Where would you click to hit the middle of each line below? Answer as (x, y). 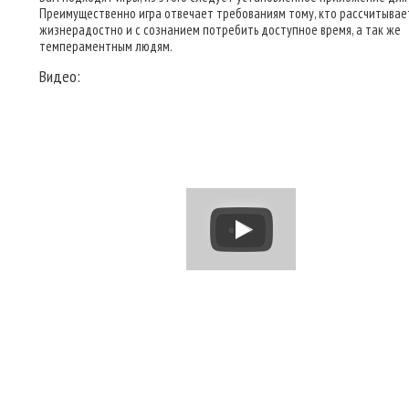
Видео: (60, 76)
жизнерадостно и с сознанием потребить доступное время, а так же (220, 30)
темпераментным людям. (106, 46)
